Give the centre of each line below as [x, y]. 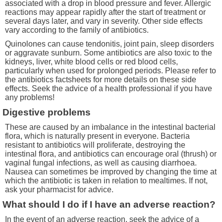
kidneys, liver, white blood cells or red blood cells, [91, 61]
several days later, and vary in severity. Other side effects [104, 21]
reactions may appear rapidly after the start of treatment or [105, 12]
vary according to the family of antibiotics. [77, 30]
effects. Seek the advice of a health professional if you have [109, 88]
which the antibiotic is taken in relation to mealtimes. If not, [106, 180]
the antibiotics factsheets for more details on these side [101, 79]
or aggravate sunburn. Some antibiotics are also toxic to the [109, 53]
